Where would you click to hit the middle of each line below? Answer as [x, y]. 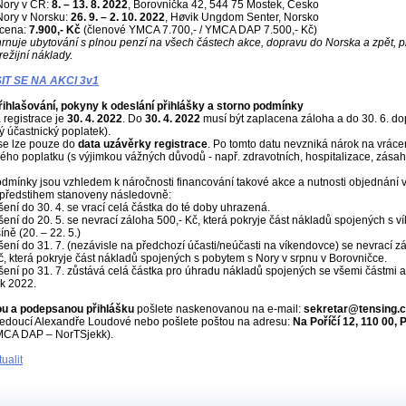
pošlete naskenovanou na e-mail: [220, 309]
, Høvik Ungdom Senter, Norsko [242, 17]
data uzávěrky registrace [143, 144]
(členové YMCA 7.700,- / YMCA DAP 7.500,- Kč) [199, 30]
